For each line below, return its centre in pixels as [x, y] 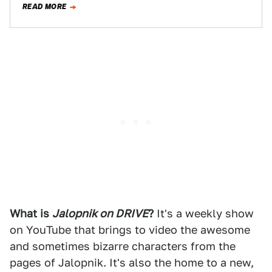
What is [29, 213]
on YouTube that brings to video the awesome [130, 230]
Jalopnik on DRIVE [100, 213]
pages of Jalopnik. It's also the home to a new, [132, 263]
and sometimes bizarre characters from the [123, 246]
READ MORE [45, 7]
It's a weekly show [204, 213]
